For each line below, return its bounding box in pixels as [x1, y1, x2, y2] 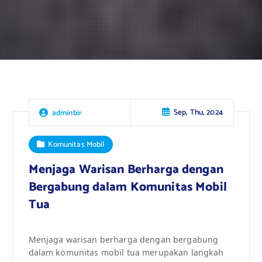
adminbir [51, 106, 82, 119]
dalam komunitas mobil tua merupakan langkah [28, 246, 224, 258]
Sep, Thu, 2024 [173, 106, 223, 119]
